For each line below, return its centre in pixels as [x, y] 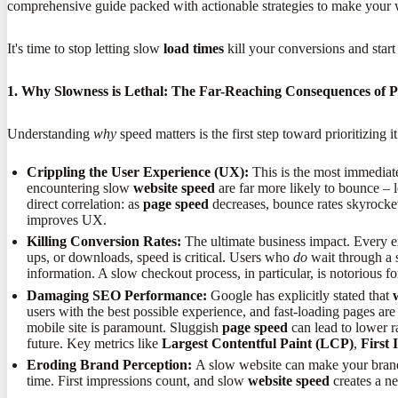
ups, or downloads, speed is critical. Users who [160, 258]
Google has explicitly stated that [300, 295]
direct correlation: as [85, 203]
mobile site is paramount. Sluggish [125, 327]
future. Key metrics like [95, 343]
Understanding [50, 133]
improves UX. [67, 219]
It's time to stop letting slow [85, 48]
